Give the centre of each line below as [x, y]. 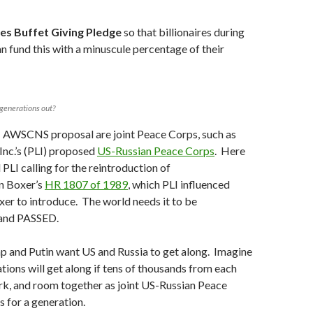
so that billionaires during [183, 32]
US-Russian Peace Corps [156, 151]
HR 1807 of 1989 [86, 184]
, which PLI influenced [179, 184]
